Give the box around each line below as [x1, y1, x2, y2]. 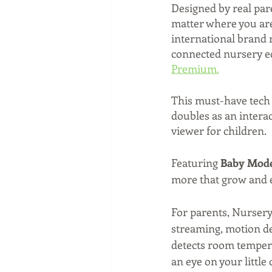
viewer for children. [171, 123, 268, 138]
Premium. [171, 61, 219, 76]
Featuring [171, 155, 220, 171]
